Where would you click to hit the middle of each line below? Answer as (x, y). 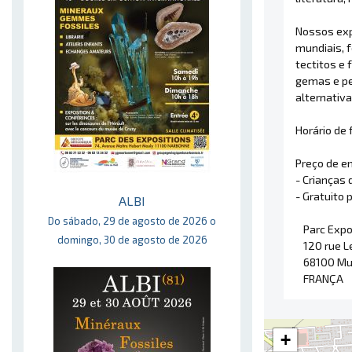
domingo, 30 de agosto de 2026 (132, 240)
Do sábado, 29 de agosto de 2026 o (132, 221)
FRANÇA (323, 279)
